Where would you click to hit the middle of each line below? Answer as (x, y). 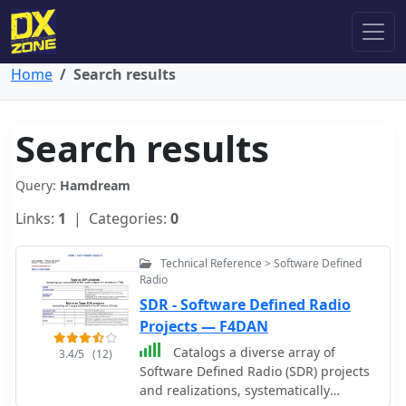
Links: (37, 218)
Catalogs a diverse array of (252, 352)
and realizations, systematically (235, 390)
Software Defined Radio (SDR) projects (255, 371)
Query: (38, 185)
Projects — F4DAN (204, 326)
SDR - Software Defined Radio (245, 304)
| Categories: (118, 218)
